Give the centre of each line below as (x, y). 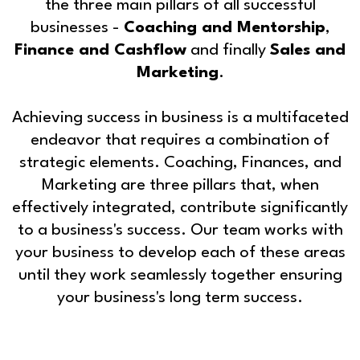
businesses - (77, 28)
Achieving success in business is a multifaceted (180, 118)
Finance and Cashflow (100, 50)
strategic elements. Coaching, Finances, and (180, 163)
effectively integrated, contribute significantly (180, 208)
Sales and (308, 50)
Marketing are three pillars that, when (180, 185)
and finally (228, 50)
